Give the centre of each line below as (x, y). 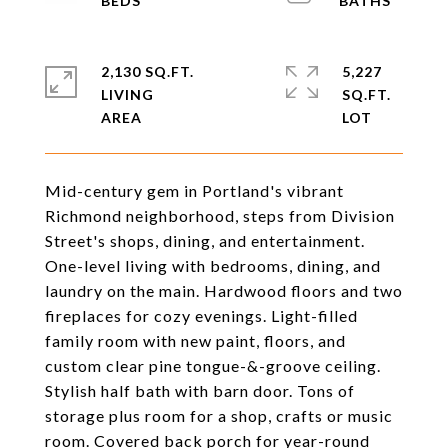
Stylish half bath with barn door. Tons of (200, 390)
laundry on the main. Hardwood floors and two (224, 290)
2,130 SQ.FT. (147, 71)
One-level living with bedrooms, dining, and (213, 265)
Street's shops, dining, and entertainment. (205, 240)
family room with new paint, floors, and (195, 340)
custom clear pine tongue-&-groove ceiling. (213, 365)
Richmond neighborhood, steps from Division (220, 215)
